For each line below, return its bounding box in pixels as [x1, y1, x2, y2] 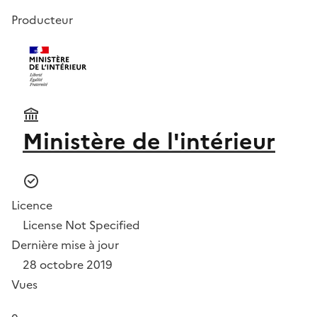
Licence [11, 197, 52, 214]
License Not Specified [23, 217, 140, 234]
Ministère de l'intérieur [23, 125, 275, 158]
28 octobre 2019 [23, 256, 113, 273]
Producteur [11, 11, 73, 28]
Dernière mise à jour [11, 236, 119, 253]
